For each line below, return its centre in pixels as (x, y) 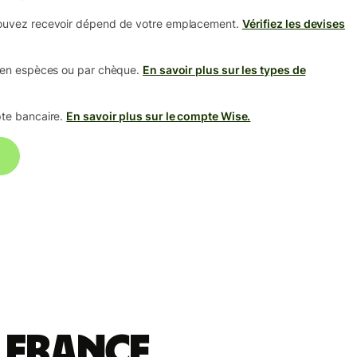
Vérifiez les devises (294, 23)
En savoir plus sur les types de (224, 69)
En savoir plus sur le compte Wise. (159, 116)
